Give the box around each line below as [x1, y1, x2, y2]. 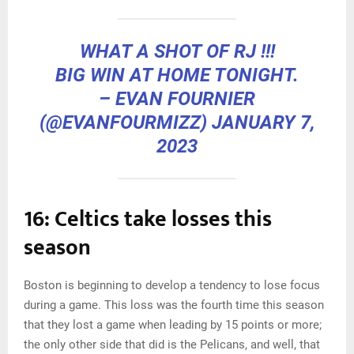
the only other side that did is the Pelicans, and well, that [24, 337, 320, 352]
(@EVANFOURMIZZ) [39, 111, 212, 134]
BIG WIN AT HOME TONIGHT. [55, 63, 299, 86]
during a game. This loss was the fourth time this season [24, 297, 324, 312]
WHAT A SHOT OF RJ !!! [79, 40, 275, 62]
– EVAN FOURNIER [99, 87, 255, 110]
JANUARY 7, [211, 111, 315, 134]
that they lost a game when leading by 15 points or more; [24, 317, 322, 332]
